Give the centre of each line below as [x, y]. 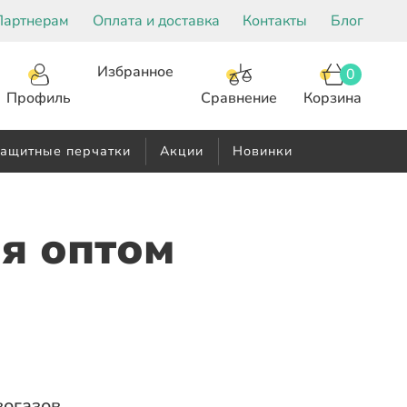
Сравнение [238, 98]
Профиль [38, 99]
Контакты [275, 21]
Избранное [136, 72]
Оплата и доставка [156, 21]
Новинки [263, 151]
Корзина [333, 98]
